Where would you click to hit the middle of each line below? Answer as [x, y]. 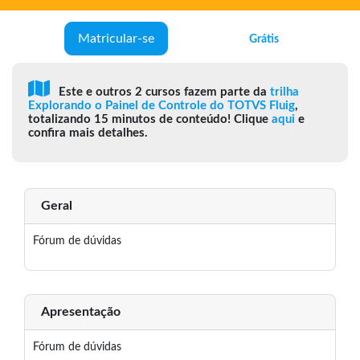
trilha [284, 92]
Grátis [264, 39]
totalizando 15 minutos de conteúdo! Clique [150, 120]
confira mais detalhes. [88, 133]
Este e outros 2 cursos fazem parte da [163, 92]
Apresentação [81, 312]
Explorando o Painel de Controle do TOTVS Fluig [162, 106]
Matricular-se [116, 39]
